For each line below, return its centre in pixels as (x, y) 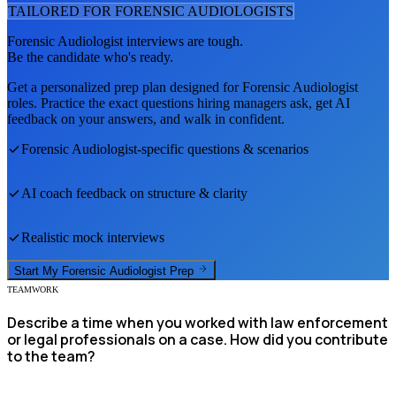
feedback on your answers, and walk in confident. (146, 119)
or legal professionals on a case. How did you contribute (198, 339)
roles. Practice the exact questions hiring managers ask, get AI (179, 103)
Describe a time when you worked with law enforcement (198, 322)
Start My (38, 270)
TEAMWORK (33, 289)
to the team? (51, 356)
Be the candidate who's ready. (90, 57)
